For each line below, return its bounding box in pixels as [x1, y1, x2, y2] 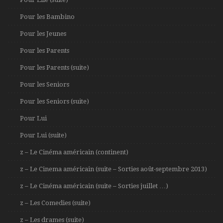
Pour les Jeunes [20, 30, 66, 37]
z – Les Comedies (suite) [20, 199, 91, 207]
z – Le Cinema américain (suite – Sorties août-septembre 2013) [20, 165, 207, 173]
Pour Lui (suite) [20, 131, 67, 139]
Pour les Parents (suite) [20, 64, 89, 71]
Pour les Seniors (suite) [20, 98, 89, 105]
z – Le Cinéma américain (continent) [20, 148, 128, 156]
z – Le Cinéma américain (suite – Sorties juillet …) [20, 182, 168, 190]
